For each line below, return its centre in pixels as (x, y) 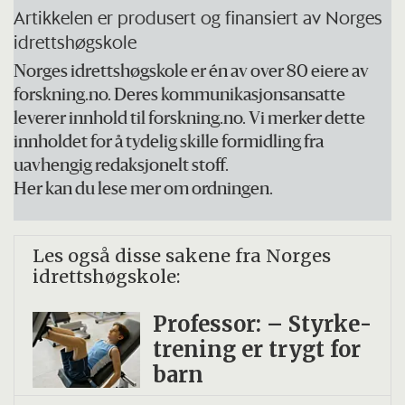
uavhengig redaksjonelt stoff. (122, 167)
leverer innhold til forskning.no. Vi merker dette (190, 120)
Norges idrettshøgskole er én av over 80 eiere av (192, 73)
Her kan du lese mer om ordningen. (144, 191)
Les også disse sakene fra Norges (182, 255)
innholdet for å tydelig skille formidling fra (169, 144)
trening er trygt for (256, 349)
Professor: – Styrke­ (262, 324)
